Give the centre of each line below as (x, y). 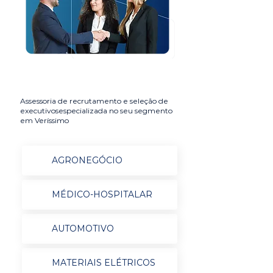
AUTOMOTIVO (83, 229)
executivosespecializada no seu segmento (96, 111)
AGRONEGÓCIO (87, 160)
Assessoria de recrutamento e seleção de (94, 101)
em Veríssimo (44, 120)
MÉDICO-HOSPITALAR (102, 194)
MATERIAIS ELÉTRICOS (103, 263)
